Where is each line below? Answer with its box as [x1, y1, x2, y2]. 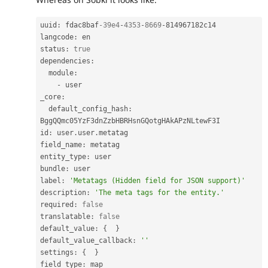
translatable [40, 212, 90, 221]
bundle [40, 164, 65, 173]
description [40, 188, 86, 197]
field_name [40, 140, 82, 149]
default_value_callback [40, 236, 132, 245]
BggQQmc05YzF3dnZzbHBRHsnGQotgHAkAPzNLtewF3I [40, 116, 220, 125]
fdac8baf [61, 20, 99, 29]
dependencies [40, 56, 90, 65]
